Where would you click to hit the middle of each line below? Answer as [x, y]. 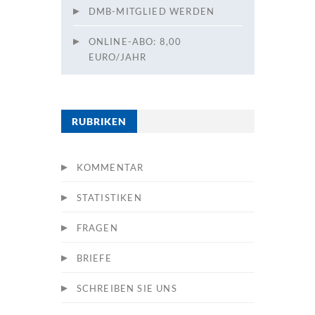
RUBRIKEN [99, 121]
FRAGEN [97, 227]
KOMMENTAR [110, 167]
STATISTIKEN [109, 197]
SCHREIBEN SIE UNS [127, 288]
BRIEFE [94, 258]
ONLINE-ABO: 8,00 [135, 41]
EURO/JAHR [117, 57]
